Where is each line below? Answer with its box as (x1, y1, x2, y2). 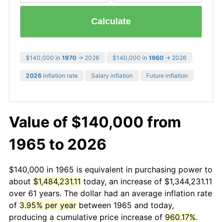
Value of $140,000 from (9, 112, 181, 131)
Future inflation (146, 71, 188, 79)
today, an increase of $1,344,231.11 (81, 176, 212, 186)
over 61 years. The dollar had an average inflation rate (9, 188, 212, 198)
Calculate (91, 16, 131, 27)
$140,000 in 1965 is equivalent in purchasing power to (9, 164, 213, 174)
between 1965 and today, (76, 200, 174, 210)
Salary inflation (91, 71, 133, 79)
